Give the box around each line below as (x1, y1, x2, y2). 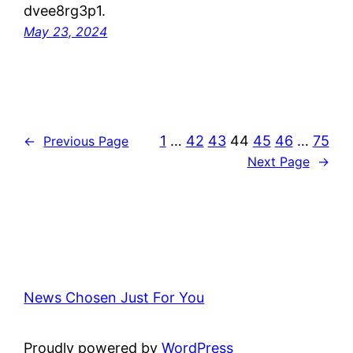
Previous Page (43, 132, 129, 149)
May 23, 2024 (24, 24, 108, 40)
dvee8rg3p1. (24, 2, 106, 20)
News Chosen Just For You (24, 289, 205, 307)
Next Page (247, 154, 310, 170)
